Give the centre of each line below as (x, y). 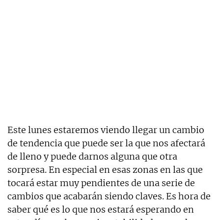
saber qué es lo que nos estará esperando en (101, 210)
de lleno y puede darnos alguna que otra (92, 157)
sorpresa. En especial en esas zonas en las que (105, 170)
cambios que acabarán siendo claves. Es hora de (109, 196)
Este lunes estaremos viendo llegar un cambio (106, 130)
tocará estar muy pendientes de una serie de (101, 183)
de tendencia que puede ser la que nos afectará (106, 143)
